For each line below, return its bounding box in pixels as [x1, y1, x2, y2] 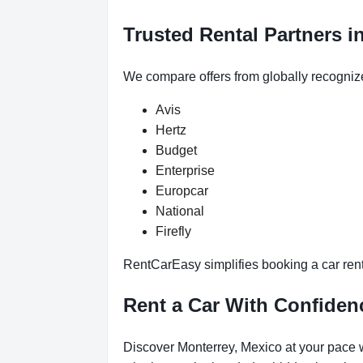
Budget [156, 143, 197, 157]
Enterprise [156, 163, 215, 177]
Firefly [156, 224, 191, 238]
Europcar [156, 183, 208, 198]
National [156, 203, 204, 218]
